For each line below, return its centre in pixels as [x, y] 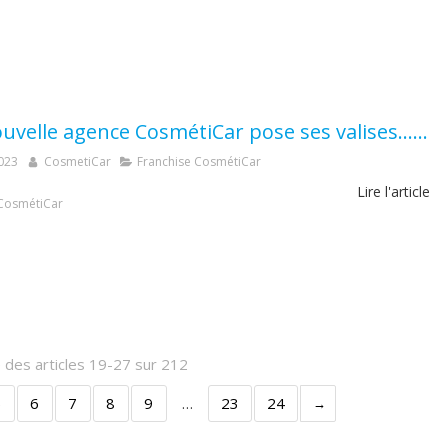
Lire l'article [393, 191]
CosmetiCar [77, 161]
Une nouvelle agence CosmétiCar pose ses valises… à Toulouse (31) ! [420, 131]
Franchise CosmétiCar [199, 161]
